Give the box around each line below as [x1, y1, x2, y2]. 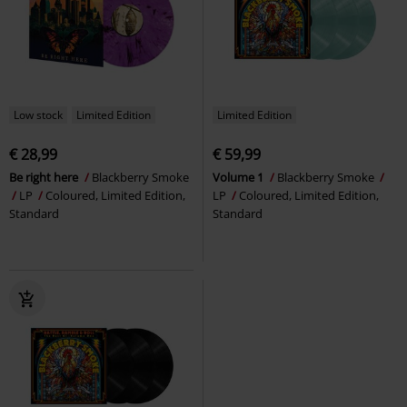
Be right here [9, 169, 81, 186]
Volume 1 [213, 169, 266, 186]
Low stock [14, 107, 63, 124]
